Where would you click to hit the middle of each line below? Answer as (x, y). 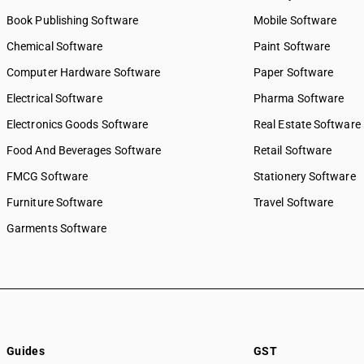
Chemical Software (55, 46)
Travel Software (294, 202)
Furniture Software (55, 202)
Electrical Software (54, 98)
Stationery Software (305, 176)
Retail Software (293, 150)
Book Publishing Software (73, 20)
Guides (26, 351)
